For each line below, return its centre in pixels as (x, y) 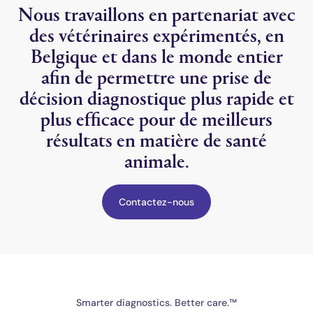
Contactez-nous (156, 202)
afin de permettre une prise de (156, 76)
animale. (156, 160)
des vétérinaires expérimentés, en (156, 34)
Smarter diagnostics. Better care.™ (156, 303)
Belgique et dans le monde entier (156, 55)
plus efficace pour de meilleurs (156, 118)
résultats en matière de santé (156, 139)
